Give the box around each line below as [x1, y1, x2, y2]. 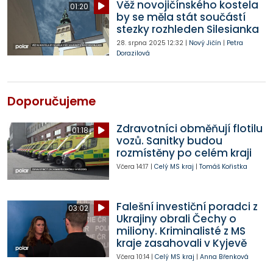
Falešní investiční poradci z [116, 199, 258, 214]
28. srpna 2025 [116, 38, 166, 48]
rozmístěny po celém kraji [116, 146, 252, 161]
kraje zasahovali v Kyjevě [116, 235, 247, 250]
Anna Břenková [199, 252, 249, 261]
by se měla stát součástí [116, 9, 246, 24]
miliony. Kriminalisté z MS [116, 223, 246, 238]
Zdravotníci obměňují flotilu [116, 121, 263, 136]
